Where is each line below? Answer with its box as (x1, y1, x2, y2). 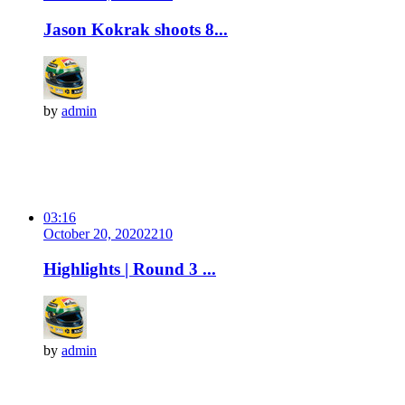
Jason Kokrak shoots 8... (43, 19, 228, 39)
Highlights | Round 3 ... (43, 259, 216, 278)
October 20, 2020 (43, 225, 144, 241)
